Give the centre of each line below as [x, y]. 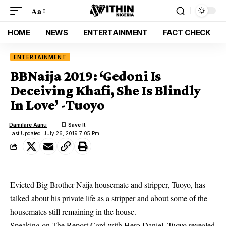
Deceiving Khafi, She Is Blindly [105, 91]
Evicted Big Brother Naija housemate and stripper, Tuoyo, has [108, 184]
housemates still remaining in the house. [73, 212]
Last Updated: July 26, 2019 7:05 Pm [54, 133]
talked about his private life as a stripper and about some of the [109, 198]
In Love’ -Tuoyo [58, 105]
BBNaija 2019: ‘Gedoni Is [86, 76]
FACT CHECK [187, 32]
